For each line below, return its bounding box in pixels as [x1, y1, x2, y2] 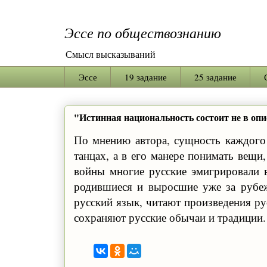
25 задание [194, 71, 237, 83]
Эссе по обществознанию [64, 23, 221, 42]
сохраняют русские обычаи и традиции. [74, 210, 266, 225]
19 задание [124, 71, 167, 83]
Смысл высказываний [66, 48, 156, 60]
